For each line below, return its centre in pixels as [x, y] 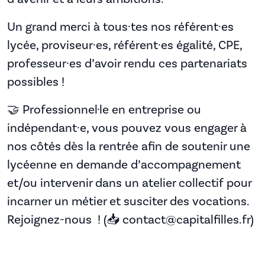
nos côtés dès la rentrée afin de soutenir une [129, 146]
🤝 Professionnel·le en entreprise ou [104, 109]
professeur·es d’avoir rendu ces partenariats [127, 63]
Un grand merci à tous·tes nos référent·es [120, 27]
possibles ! [36, 82]
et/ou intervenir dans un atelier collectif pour [129, 183]
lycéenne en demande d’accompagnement [124, 164]
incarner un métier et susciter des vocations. [128, 201]
